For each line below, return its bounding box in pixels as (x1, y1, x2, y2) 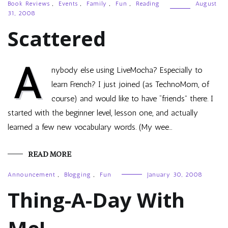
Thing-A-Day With (8, 186, 185, 214)
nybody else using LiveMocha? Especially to (51, 65, 203, 75)
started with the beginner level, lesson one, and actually (8, 108, 198, 118)
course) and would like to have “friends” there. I (51, 94, 213, 103)
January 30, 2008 (147, 171, 203, 178)
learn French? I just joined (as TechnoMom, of (51, 79, 209, 89)
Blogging (64, 171, 91, 178)
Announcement (8, 171, 55, 178)
